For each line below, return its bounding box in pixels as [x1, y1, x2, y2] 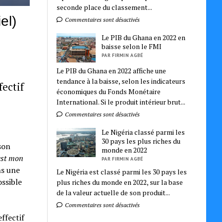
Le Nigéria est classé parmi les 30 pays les [56, 166, 187, 176]
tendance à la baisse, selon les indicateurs [56, 76, 186, 86]
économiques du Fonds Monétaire [56, 86, 161, 96]
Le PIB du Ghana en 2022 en [102, 32, 186, 42]
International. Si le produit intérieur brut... [56, 97, 186, 107]
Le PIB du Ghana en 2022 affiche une [56, 65, 166, 75]
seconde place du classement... [56, 2, 153, 12]
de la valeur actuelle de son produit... [56, 187, 170, 197]
